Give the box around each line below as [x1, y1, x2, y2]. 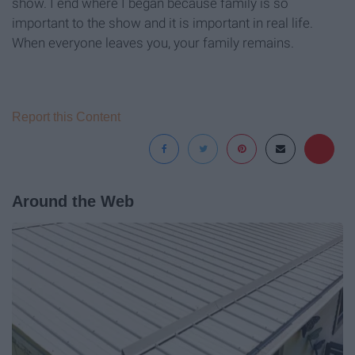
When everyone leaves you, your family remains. [12, 34, 294, 51]
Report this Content [12, 109, 120, 124]
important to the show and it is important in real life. [12, 14, 313, 31]
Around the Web [12, 192, 134, 210]
